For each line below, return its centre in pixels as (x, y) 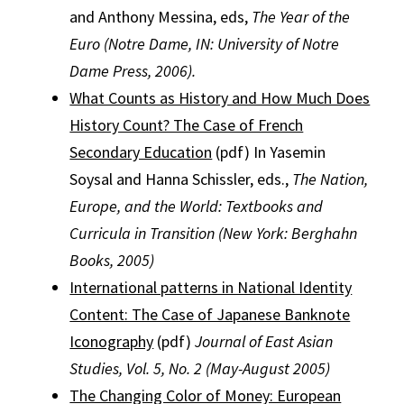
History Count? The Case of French (187, 125)
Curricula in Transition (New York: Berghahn (214, 233)
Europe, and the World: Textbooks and (197, 206)
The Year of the (301, 17)
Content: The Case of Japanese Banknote (210, 314)
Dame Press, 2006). (133, 71)
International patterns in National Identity (211, 287)
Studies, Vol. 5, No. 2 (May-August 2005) (200, 368)
